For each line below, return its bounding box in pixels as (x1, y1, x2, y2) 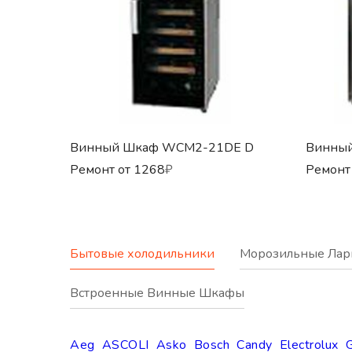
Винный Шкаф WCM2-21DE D (70, 139, 254, 157)
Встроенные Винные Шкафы (70, 284, 244, 302)
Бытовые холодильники (70, 245, 214, 263)
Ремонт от (70, 161, 130, 179)
